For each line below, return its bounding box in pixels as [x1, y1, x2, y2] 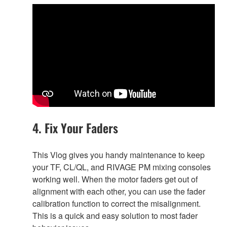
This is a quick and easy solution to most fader [32, 210, 198, 222]
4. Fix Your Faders [32, 119, 118, 137]
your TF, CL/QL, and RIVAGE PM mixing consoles [32, 161, 211, 173]
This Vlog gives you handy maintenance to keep [32, 149, 205, 161]
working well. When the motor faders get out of [32, 173, 198, 185]
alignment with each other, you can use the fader [32, 185, 205, 198]
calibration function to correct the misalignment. [32, 198, 201, 210]
